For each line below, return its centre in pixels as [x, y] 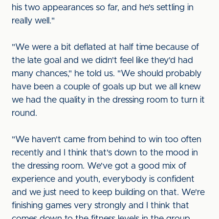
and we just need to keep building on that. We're [108, 193]
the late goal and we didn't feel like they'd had [102, 61]
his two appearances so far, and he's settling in [103, 8]
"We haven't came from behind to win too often [107, 140]
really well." [34, 21]
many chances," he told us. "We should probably [107, 74]
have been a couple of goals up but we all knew [106, 87]
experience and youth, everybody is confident [103, 179]
